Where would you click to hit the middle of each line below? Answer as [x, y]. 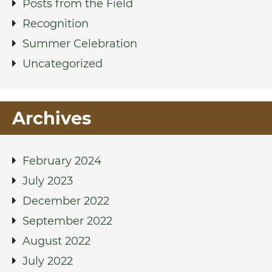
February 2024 [62, 161]
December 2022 [66, 201]
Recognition [56, 23]
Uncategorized [63, 63]
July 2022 [48, 261]
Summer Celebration [80, 43]
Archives [52, 118]
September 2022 [67, 221]
